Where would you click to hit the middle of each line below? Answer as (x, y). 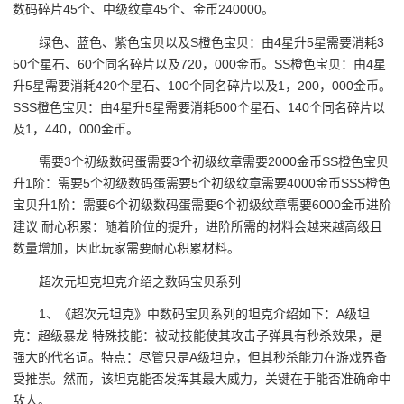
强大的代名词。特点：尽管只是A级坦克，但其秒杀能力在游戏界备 (200, 358)
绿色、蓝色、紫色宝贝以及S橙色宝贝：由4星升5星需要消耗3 (212, 42)
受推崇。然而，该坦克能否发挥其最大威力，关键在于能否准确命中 (202, 379)
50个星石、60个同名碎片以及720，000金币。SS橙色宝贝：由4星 (199, 64)
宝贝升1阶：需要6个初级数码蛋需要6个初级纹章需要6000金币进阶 (202, 205)
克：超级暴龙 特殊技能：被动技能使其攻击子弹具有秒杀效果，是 (197, 336)
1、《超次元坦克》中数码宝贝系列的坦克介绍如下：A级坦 (205, 314)
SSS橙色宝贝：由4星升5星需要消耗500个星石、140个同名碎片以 (199, 107)
